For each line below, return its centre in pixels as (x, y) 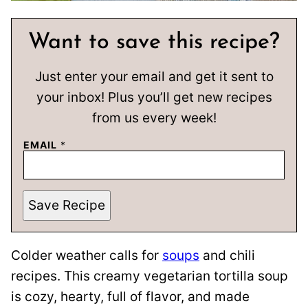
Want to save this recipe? (154, 42)
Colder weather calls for (87, 255)
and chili (227, 255)
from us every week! (154, 118)
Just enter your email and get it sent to (154, 76)
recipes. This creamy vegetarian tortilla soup (150, 276)
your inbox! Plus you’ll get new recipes (154, 97)
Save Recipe (67, 206)
